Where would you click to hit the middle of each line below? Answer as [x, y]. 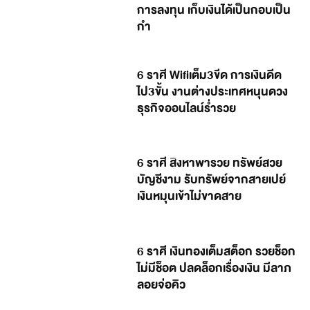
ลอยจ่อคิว [162, 284]
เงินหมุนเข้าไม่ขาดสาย [190, 197]
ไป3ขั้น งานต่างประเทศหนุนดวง [213, 91]
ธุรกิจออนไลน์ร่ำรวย [187, 108]
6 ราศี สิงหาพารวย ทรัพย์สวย [210, 163]
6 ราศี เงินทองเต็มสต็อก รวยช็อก [217, 251]
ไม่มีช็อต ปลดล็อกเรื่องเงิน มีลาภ [215, 268]
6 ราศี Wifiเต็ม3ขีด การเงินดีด [210, 75]
